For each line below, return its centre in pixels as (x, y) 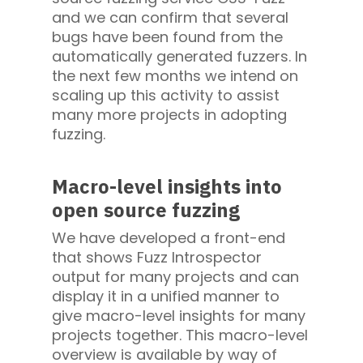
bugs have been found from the (167, 37)
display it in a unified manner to (166, 297)
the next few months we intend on (175, 76)
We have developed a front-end (169, 238)
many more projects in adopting (169, 115)
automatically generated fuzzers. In (179, 57)
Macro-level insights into (167, 187)
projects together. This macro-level (180, 335)
